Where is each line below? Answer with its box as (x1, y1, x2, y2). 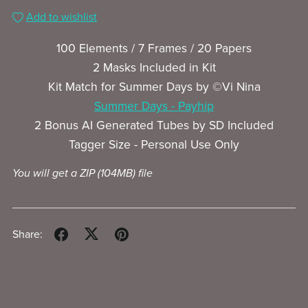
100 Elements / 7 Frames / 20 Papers (56, 41, 252, 56)
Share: (12, 227, 43, 241)
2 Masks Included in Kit (92, 60, 216, 76)
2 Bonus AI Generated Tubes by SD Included (34, 118, 274, 133)
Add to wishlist (25, 10, 97, 25)
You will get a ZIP (12, 166, 98, 181)
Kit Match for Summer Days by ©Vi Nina (47, 80, 261, 95)
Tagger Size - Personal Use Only (69, 137, 239, 153)
